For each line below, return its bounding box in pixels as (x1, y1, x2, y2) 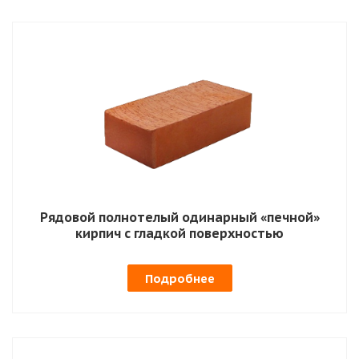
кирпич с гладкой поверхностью (75, 224, 284, 241)
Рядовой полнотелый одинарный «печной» (39, 208, 320, 225)
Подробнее (144, 270, 215, 286)
